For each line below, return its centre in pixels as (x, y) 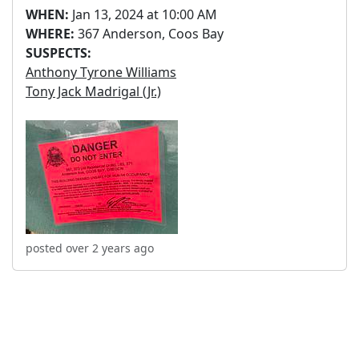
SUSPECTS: (58, 53)
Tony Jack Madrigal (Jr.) (93, 91)
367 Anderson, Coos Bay (149, 34)
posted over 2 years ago (90, 248)
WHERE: (50, 34)
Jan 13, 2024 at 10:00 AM (143, 14)
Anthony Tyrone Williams (101, 72)
